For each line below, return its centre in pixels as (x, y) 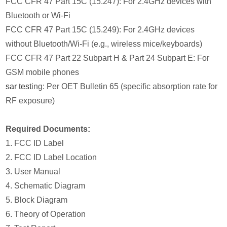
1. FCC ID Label (35, 143)
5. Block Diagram (37, 200)
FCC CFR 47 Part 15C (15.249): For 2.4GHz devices (100, 29)
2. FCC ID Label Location (51, 157)
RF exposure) (30, 100)
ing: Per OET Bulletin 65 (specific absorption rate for (125, 86)
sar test (19, 86)
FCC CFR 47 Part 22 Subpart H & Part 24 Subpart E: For (108, 58)
